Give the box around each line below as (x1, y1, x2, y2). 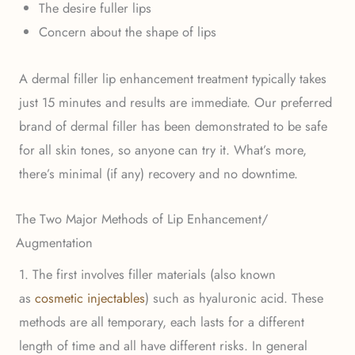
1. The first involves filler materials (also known (19, 264, 276, 284)
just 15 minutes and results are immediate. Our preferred (19, 93, 332, 113)
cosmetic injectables (35, 288, 145, 307)
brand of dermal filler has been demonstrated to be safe (19, 116, 327, 136)
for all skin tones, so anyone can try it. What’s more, (19, 140, 307, 160)
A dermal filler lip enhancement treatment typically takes (19, 69, 326, 89)
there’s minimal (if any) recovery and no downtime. (19, 164, 298, 184)
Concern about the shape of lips (38, 21, 216, 41)
